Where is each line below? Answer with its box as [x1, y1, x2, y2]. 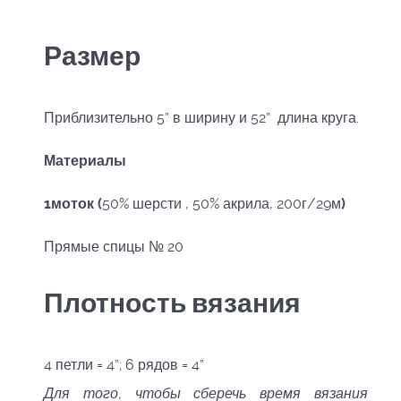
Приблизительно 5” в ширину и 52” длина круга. [44, 109, 359, 127]
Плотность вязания [44, 287, 301, 319]
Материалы [44, 152, 126, 170]
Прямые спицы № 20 [44, 238, 183, 256]
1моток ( [44, 195, 102, 213]
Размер [44, 40, 141, 72]
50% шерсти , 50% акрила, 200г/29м [102, 195, 341, 213]
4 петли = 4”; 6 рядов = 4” [44, 356, 204, 374]
